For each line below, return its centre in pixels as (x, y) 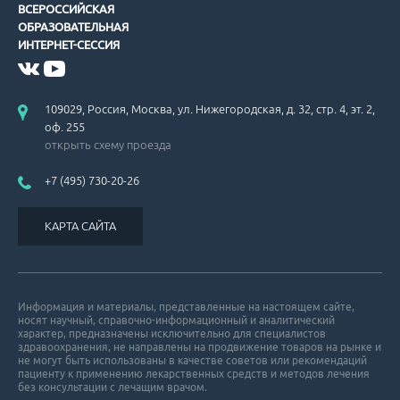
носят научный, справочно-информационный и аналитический (176, 320)
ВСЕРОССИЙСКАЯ (66, 8)
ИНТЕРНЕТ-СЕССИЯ (69, 44)
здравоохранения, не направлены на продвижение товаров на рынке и (200, 346)
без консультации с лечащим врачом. (112, 387)
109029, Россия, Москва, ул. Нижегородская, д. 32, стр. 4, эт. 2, (210, 108)
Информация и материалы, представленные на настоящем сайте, (186, 306)
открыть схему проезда (108, 144)
